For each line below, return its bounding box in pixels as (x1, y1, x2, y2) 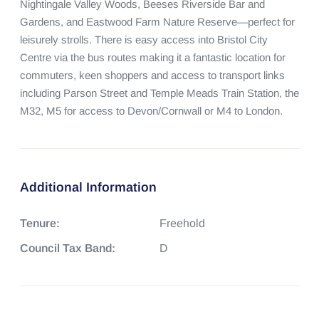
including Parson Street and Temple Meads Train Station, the (19, 87, 299, 99)
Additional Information (19, 180, 157, 194)
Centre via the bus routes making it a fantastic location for (19, 51, 286, 63)
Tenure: (19, 217, 60, 229)
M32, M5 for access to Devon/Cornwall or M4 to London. (19, 105, 283, 117)
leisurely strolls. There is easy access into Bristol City (19, 33, 268, 46)
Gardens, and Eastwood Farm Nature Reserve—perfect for (19, 16, 295, 28)
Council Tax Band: (19, 242, 115, 254)
